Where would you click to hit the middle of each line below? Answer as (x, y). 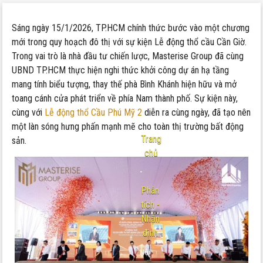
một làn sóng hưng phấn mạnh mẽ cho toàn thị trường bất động (128, 127)
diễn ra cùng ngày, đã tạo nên (197, 112)
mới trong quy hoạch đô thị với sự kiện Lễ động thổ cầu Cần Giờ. (129, 42)
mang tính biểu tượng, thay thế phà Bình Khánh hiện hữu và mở (124, 84)
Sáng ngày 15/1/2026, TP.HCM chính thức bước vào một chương (131, 28)
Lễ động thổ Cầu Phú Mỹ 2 (94, 112)
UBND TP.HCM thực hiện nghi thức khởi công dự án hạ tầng (121, 70)
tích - (150, 205)
